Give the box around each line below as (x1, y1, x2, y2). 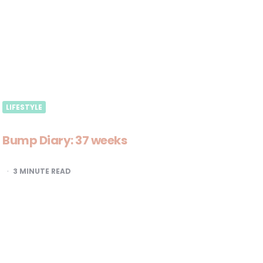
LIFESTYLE (6, 102, 43, 112)
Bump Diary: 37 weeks (2, 132, 127, 149)
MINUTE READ (18, 166, 72, 176)
